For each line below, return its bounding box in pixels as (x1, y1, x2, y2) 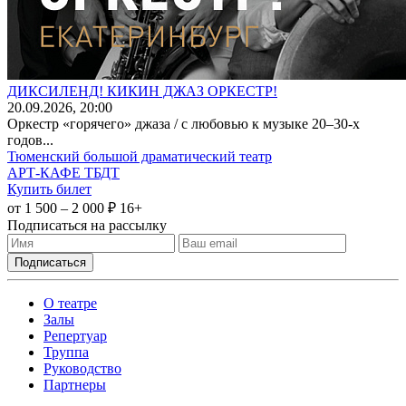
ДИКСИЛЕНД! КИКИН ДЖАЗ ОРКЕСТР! (7, 82, 277, 99)
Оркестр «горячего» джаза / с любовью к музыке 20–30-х (7, 115, 360, 131)
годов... (7, 131, 53, 148)
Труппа (43, 343, 89, 360)
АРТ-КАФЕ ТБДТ (7, 164, 120, 180)
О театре (43, 295, 97, 311)
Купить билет (7, 180, 92, 197)
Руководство (43, 360, 121, 376)
